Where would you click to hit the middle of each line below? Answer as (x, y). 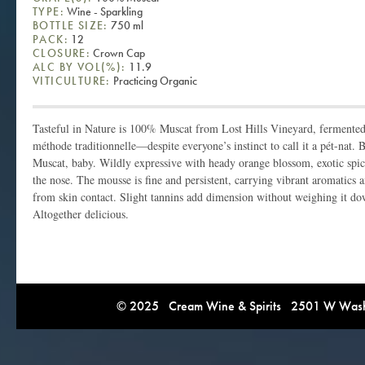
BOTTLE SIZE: (70, 25)
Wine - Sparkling (103, 11)
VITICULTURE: (72, 80)
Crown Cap (118, 53)
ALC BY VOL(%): (79, 66)
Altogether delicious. (81, 213)
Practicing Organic (154, 80)
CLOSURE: (62, 53)
